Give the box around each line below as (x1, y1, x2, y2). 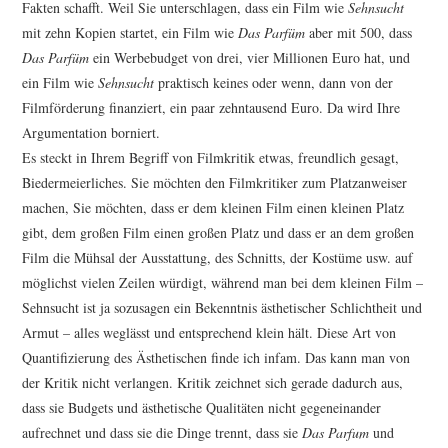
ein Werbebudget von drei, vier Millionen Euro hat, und (89, 48, 411, 68)
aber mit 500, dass (305, 23, 413, 43)
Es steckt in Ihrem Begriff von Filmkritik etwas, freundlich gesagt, (22, 148, 400, 168)
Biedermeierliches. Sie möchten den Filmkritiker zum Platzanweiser (22, 173, 408, 193)
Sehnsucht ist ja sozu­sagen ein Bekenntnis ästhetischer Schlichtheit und (22, 298, 423, 318)
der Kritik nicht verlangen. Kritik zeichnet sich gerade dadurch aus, (22, 373, 404, 393)
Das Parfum (302, 423, 370, 443)
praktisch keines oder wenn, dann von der (158, 73, 394, 93)
